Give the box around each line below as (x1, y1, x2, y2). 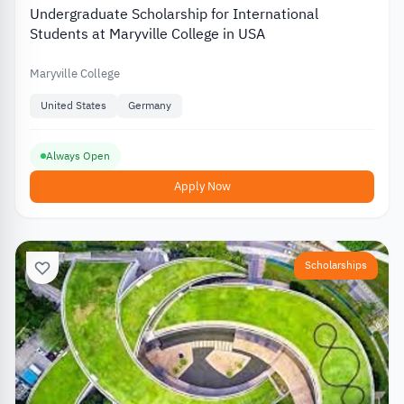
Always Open (46, 147, 110, 164)
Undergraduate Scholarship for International (30, 4, 318, 26)
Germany (128, 97, 171, 115)
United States (41, 97, 106, 115)
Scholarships (305, 256, 367, 273)
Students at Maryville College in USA (30, 23, 265, 46)
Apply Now (173, 177, 231, 195)
